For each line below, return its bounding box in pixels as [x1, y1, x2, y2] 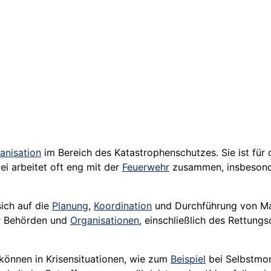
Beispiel [171, 253, 206, 266]
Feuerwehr [122, 161, 169, 174]
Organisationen [70, 214, 139, 227]
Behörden [4, 214, 47, 227]
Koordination [94, 200, 152, 212]
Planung [52, 200, 88, 212]
